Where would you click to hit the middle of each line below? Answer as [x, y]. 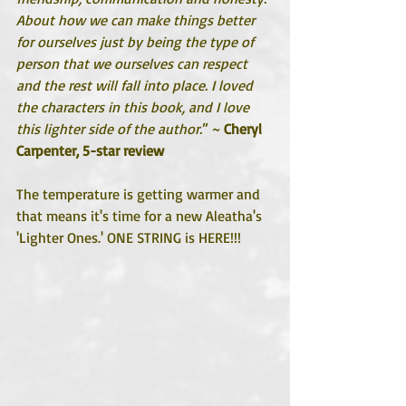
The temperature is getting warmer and [140, 194]
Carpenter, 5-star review [90, 150]
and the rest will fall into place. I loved [136, 85]
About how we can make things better [137, 20]
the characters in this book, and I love [135, 107]
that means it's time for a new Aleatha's [141, 216]
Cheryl [245, 129]
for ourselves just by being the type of [137, 42]
